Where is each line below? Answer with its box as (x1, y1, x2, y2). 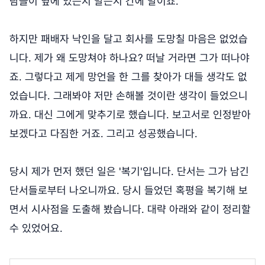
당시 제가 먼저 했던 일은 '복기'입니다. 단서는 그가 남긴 (9, 165, 249, 178)
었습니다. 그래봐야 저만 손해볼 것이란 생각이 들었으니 (9, 89, 248, 102)
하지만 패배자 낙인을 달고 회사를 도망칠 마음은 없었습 (9, 33, 248, 46)
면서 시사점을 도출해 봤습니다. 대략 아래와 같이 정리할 (9, 203, 251, 216)
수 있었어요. (9, 222, 63, 235)
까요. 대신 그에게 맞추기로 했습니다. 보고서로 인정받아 (9, 108, 251, 121)
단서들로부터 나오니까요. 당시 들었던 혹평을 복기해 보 (9, 184, 248, 197)
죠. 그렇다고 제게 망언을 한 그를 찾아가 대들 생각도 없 (9, 70, 247, 83)
